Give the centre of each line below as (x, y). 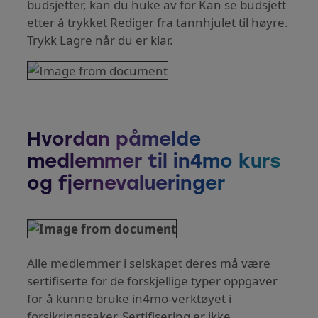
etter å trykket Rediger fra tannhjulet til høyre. (158, 22)
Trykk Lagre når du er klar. (100, 40)
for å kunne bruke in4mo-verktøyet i (130, 299)
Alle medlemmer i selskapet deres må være (149, 263)
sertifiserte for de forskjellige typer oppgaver (153, 281)
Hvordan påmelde (114, 141)
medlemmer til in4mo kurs (154, 163)
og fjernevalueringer (126, 185)
